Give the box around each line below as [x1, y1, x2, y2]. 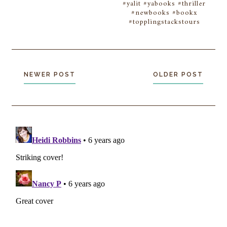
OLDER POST [153, 71, 203, 79]
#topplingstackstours [128, 16, 200, 29]
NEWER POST [24, 71, 76, 79]
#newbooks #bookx [131, 7, 198, 20]
